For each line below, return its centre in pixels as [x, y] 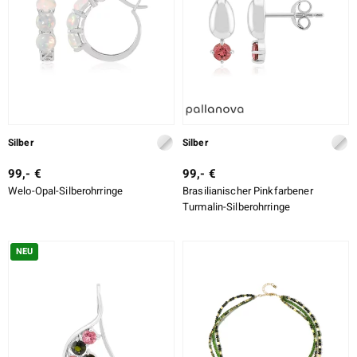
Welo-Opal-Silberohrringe [66, 190]
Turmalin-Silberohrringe [236, 206]
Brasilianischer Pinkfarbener [248, 190]
